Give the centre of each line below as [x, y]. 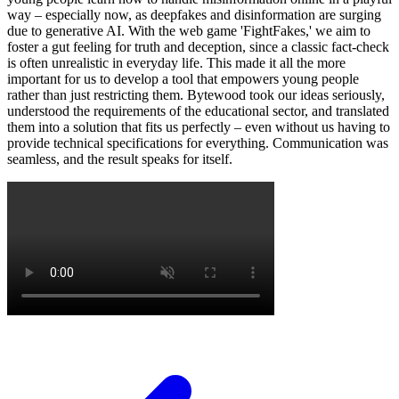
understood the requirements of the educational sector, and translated [198, 111]
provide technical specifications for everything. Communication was [198, 143]
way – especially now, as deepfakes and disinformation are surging [194, 15]
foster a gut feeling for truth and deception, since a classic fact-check [198, 47]
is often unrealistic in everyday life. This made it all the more [176, 63]
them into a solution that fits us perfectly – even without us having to [199, 127]
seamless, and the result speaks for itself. [120, 159]
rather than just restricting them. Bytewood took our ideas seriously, [196, 95]
